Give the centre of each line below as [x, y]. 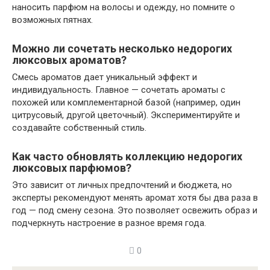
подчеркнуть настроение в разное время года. [109, 223]
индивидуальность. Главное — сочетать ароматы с [119, 90]
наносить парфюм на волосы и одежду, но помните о [124, 7]
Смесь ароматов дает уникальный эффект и [105, 77]
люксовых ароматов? [69, 60]
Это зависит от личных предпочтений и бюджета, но [122, 185]
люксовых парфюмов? [72, 168]
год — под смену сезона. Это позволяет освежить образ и [135, 210]
